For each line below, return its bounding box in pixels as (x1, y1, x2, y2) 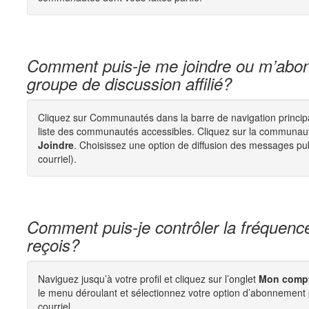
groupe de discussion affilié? (27, 72, 232, 95)
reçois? (27, 233, 79, 257)
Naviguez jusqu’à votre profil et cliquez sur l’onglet (38, 272, 259, 286)
